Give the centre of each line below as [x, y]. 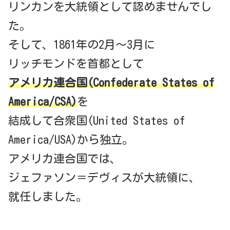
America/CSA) [43, 101]
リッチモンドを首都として [76, 63]
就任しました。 [48, 196]
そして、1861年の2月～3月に [82, 44]
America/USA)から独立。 [71, 139]
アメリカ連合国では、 [65, 158]
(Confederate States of [151, 82]
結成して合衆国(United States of [97, 120]
